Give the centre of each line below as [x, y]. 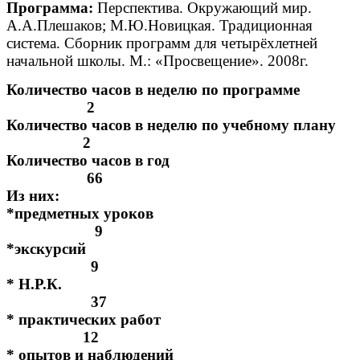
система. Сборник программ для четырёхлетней [162, 43]
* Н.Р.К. [179, 284]
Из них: [33, 196]
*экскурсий [179, 249]
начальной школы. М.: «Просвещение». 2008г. [157, 60]
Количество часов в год [176, 161]
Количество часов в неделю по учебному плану [179, 125]
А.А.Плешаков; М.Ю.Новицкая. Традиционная [160, 25]
